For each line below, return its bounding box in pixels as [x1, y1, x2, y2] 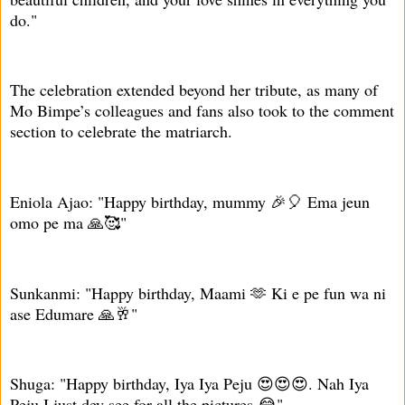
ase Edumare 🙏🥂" [10, 302, 137, 325]
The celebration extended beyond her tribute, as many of [10, 79, 378, 101]
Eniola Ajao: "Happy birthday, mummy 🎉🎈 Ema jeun [10, 190, 370, 212]
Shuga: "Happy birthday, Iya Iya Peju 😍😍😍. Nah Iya [10, 372, 369, 395]
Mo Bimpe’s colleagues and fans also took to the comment [10, 99, 394, 122]
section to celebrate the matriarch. [10, 120, 232, 143]
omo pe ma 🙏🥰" [10, 211, 127, 233]
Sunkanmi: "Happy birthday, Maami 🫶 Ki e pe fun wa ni [10, 281, 386, 304]
